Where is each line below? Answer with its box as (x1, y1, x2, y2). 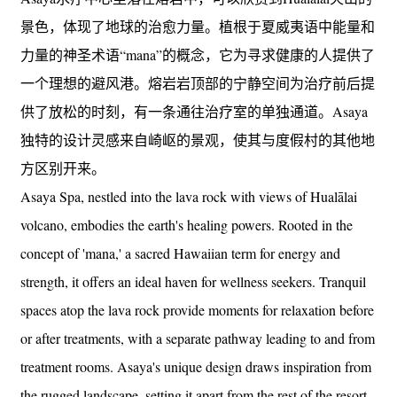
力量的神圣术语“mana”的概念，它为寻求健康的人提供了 (20, 44, 375, 64)
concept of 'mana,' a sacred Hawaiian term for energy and (20, 243, 340, 262)
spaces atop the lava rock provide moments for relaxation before (20, 300, 374, 319)
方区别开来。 (20, 158, 105, 177)
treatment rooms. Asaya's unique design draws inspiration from (20, 356, 371, 376)
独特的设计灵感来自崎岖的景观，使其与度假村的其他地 (20, 129, 375, 149)
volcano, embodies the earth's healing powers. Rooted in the (20, 214, 353, 234)
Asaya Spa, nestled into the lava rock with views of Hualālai (20, 186, 357, 206)
